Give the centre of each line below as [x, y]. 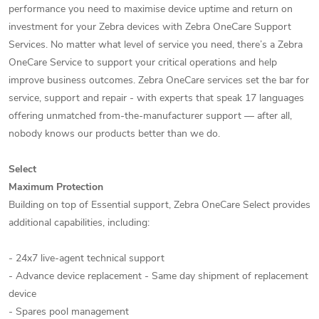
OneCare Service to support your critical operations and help [143, 62]
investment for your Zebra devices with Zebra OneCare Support [150, 27]
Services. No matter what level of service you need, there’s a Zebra [156, 45]
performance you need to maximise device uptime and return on [151, 9]
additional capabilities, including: [79, 223]
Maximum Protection [56, 187]
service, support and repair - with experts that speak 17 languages [156, 98]
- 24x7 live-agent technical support [87, 258]
